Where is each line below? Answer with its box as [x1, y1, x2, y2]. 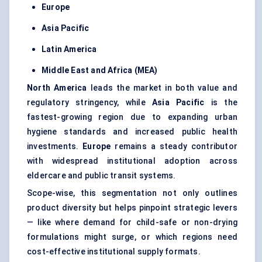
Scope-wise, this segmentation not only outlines [27, 188, 237, 198]
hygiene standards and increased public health [27, 127, 237, 137]
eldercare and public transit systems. [27, 171, 176, 181]
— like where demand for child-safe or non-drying [27, 218, 237, 227]
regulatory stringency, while [27, 98, 152, 108]
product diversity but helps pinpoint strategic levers [27, 203, 237, 213]
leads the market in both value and [87, 83, 237, 93]
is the [204, 98, 237, 108]
